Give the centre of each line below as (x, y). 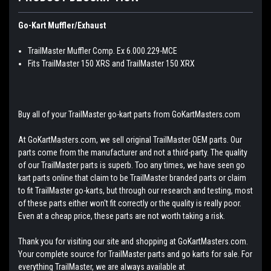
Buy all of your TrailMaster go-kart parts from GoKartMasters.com (129, 114)
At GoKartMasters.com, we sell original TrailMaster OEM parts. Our (130, 139)
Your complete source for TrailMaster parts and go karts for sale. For (135, 254)
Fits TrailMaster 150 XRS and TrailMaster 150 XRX (112, 63)
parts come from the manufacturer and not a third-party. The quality (133, 152)
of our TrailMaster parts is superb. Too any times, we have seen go (132, 165)
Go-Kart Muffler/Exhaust (62, 25)
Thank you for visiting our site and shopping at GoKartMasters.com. (133, 241)
